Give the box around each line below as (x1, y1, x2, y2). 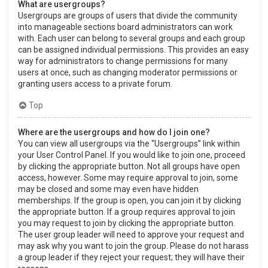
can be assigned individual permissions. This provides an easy (18, 44, 249, 54)
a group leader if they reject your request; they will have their (18, 252, 245, 262)
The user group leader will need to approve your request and (18, 229, 244, 239)
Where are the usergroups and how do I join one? (18, 127, 210, 137)
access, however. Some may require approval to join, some (18, 172, 238, 182)
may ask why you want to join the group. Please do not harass (18, 240, 249, 251)
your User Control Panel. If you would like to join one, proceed (18, 150, 245, 160)
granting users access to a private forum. (18, 78, 172, 89)
